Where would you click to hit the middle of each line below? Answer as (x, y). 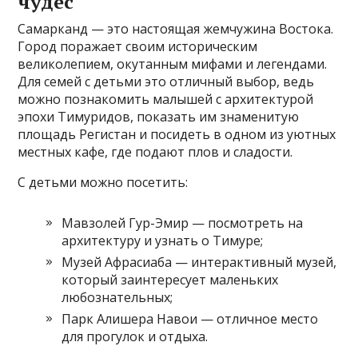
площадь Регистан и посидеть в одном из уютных (177, 135)
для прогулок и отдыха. (135, 337)
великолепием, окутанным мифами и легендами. (173, 64)
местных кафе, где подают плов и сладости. (155, 152)
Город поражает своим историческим (138, 47)
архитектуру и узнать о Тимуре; (163, 241)
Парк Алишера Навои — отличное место (190, 319)
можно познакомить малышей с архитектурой (166, 99)
